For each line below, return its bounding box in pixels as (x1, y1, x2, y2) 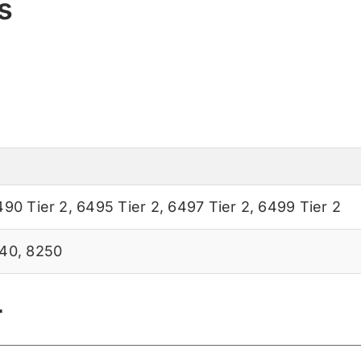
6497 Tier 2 (168, 197, 250, 215)
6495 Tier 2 (77, 197, 160, 215)
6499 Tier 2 (258, 197, 342, 215)
